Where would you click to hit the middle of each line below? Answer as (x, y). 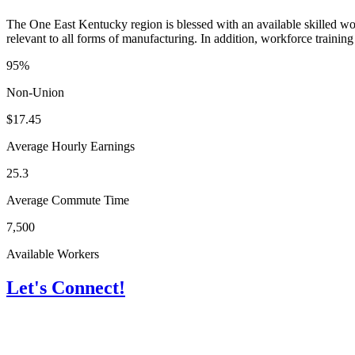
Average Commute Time (68, 200)
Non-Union (35, 93)
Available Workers (53, 254)
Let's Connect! (66, 288)
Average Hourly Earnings (71, 147)
